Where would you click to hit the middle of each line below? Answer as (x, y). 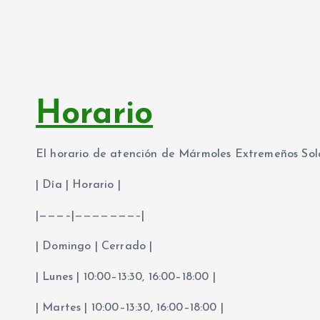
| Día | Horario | (78, 185)
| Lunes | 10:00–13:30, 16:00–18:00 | (126, 277)
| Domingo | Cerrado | (94, 247)
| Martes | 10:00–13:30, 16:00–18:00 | (130, 308)
